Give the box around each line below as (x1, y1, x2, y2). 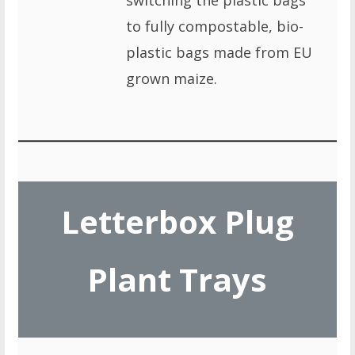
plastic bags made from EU (125, 43, 312, 63)
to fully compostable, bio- (125, 17, 303, 36)
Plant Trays (87, 257, 268, 301)
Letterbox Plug (60, 199, 294, 243)
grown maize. (125, 69, 217, 89)
